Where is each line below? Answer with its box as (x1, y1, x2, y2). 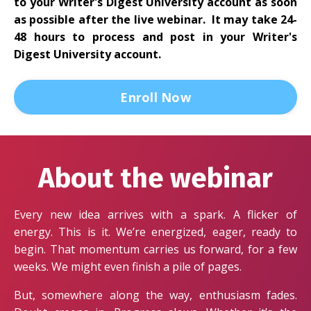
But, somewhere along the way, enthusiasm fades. (14, 287, 297, 303)
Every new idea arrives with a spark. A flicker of (14, 207, 297, 223)
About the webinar (38, 162, 273, 196)
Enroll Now (120, 88, 191, 106)
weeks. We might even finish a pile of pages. (14, 259, 242, 275)
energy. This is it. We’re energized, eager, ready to (14, 224, 297, 240)
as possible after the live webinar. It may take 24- (14, 12, 297, 28)
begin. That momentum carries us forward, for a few (14, 242, 297, 258)
